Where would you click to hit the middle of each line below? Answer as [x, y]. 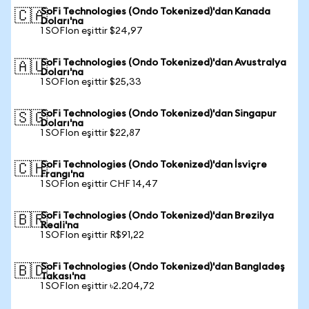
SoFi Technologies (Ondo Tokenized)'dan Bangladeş [163, 267]
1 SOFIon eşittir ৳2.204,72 [98, 286]
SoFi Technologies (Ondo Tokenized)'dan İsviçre [154, 165]
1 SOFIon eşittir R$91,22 [92, 235]
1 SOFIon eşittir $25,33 [91, 82]
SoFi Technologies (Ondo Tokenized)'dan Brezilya [157, 216]
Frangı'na [62, 175]
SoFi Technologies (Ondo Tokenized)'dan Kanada [156, 12]
